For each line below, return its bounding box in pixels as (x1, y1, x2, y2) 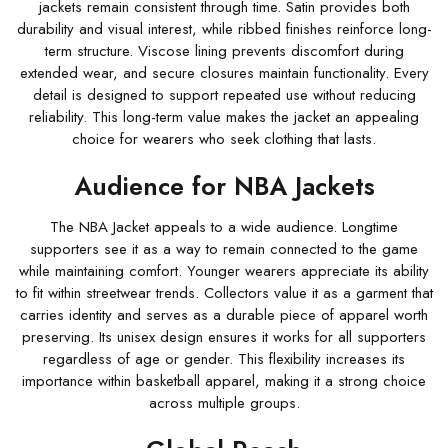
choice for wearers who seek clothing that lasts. (72, 128, 376, 150)
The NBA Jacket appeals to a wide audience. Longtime (50, 216, 398, 238)
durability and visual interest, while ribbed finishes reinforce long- (16, 18, 432, 40)
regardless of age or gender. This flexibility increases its (43, 348, 405, 370)
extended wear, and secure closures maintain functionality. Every (19, 62, 429, 84)
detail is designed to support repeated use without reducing (32, 84, 416, 106)
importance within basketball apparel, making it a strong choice (22, 370, 426, 392)
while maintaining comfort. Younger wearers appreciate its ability (19, 260, 429, 282)
